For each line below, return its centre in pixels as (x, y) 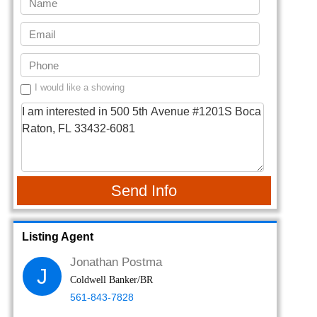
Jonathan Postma (116, 262)
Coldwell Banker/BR (111, 280)
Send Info (144, 191)
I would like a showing (79, 87)
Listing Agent (57, 237)
